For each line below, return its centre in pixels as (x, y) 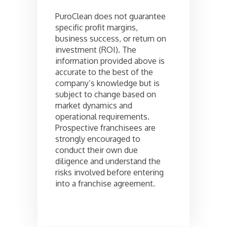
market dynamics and (94, 105)
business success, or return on (111, 38)
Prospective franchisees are (105, 127)
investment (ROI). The (96, 49)
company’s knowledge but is (107, 83)
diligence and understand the (108, 161)
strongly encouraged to (98, 139)
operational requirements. (102, 116)
